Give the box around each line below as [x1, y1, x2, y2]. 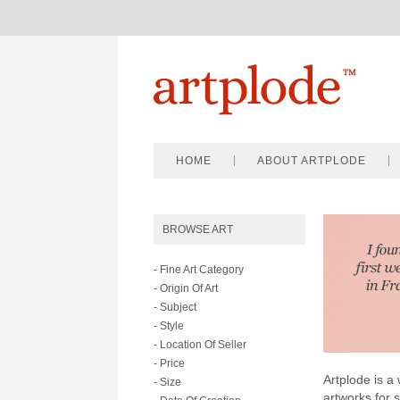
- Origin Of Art [154, 282, 218, 295]
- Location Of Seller [154, 338, 246, 351]
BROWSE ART [162, 223, 233, 236]
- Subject [154, 301, 196, 313]
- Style [154, 320, 184, 332]
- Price [154, 357, 185, 370]
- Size [154, 376, 181, 388]
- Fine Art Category [154, 263, 244, 276]
